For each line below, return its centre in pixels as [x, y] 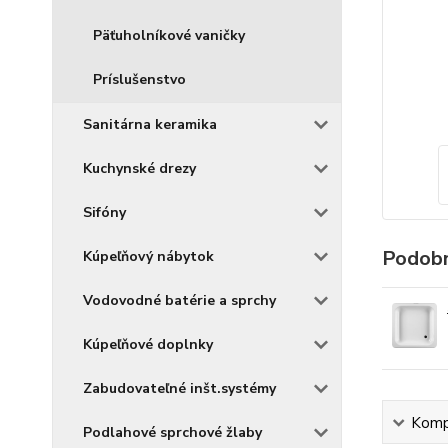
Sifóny [104, 212]
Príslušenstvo [139, 79]
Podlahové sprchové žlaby [172, 432]
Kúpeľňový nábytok [148, 256]
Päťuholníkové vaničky [169, 35]
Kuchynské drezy [139, 168]
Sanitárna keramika [150, 124]
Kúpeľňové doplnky [148, 344]
